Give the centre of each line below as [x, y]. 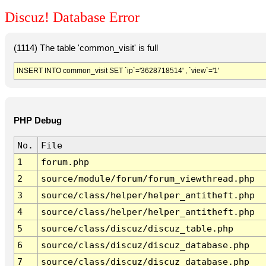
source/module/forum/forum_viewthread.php [148, 179]
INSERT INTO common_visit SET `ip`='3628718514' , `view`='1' [118, 70]
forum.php [65, 162]
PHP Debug [37, 121]
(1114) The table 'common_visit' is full [85, 48]
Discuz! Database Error [72, 18]
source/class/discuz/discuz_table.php [137, 229]
